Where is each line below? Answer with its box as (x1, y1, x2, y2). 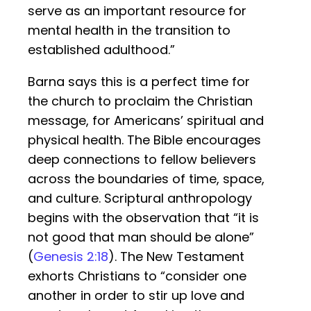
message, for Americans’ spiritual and (28, 112, 264, 130)
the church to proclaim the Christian (28, 92, 253, 110)
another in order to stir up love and (28, 287, 244, 305)
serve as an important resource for (28, 2, 246, 20)
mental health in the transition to (28, 22, 230, 40)
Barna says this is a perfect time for (28, 73, 250, 91)
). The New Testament (108, 248, 244, 266)
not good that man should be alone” (28, 228, 254, 246)
